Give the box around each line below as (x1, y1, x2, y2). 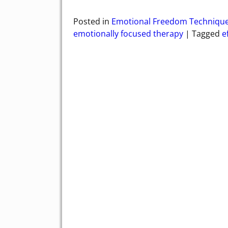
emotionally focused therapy (73, 28, 183, 40)
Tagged (192, 28, 220, 40)
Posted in (73, 16, 109, 27)
